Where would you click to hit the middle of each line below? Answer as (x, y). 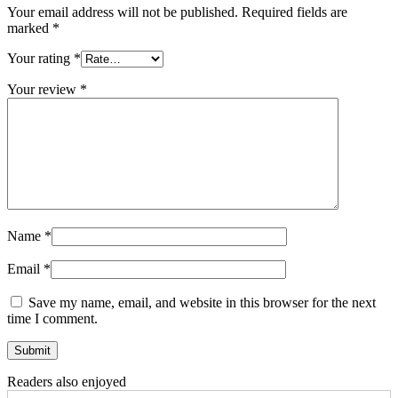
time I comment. (52, 318)
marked (30, 28)
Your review (44, 89)
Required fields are (295, 12)
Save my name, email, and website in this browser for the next (202, 302)
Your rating (40, 58)
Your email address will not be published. (123, 12)
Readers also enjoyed (67, 381)
